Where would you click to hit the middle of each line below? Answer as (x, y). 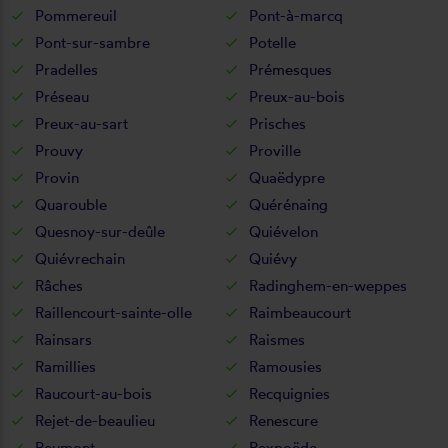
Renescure (283, 420)
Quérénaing (288, 204)
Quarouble (71, 204)
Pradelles (66, 69)
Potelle (272, 42)
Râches (59, 285)
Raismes (277, 339)
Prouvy (59, 150)
